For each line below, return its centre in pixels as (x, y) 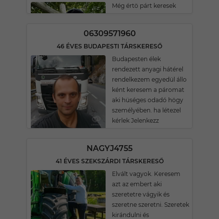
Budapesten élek (136, 59)
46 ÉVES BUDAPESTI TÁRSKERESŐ (109, 46)
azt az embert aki (137, 184)
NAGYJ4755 (109, 148)
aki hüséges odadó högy (148, 100)
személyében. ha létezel (146, 110)
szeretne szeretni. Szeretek (151, 205)
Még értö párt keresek (144, 6)
